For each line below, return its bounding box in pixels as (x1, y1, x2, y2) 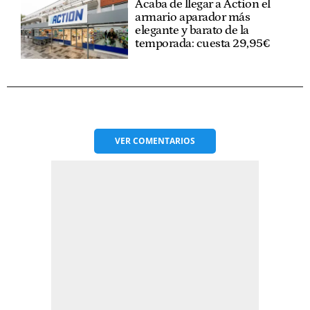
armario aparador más (135, 10, 250, 25)
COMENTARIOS (133, 134, 195, 147)
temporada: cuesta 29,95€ (135, 37, 271, 51)
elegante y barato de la (135, 24, 249, 38)
